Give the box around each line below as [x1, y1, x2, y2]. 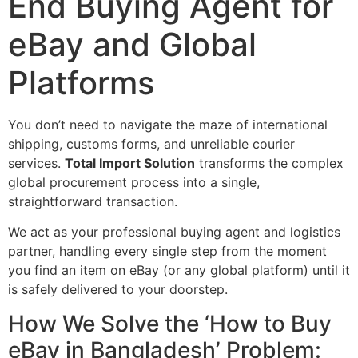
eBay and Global [8, 25, 257, 65]
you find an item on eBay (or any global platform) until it [8, 262, 350, 279]
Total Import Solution [65, 155, 195, 172]
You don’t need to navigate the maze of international [8, 117, 328, 133]
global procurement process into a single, [8, 174, 260, 191]
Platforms [8, 63, 154, 103]
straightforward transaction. [8, 193, 177, 210]
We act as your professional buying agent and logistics [8, 224, 340, 241]
